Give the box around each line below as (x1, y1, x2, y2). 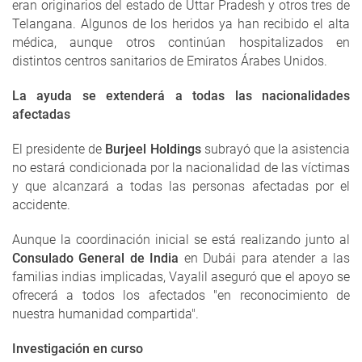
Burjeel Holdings (105, 141, 201, 158)
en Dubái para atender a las (179, 250, 351, 267)
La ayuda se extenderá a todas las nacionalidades (12, 88, 350, 104)
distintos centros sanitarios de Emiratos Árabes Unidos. (12, 53, 327, 69)
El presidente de (12, 141, 106, 158)
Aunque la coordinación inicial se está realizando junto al (12, 232, 350, 248)
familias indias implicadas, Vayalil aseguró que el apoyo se (12, 269, 350, 285)
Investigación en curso (12, 341, 143, 357)
